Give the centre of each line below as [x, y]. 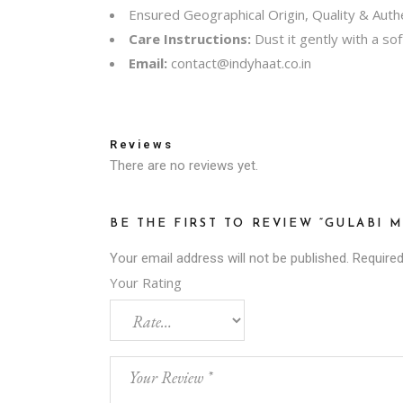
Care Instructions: [192, 39]
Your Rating [146, 282]
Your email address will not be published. [229, 258]
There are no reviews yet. [184, 165]
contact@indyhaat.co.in [241, 63]
